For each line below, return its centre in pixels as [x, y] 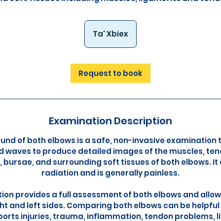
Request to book [110, 73]
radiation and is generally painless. [110, 173]
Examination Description [110, 121]
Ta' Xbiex [110, 34]
